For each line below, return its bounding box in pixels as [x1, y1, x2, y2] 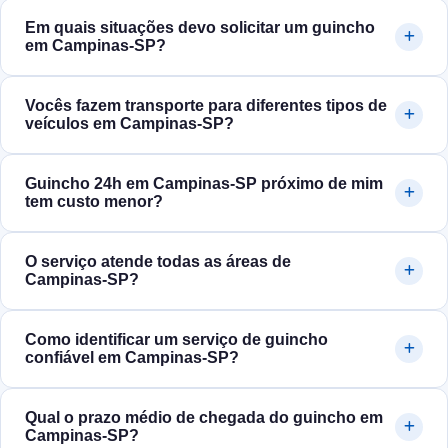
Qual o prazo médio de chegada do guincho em [25, 409, 383, 427]
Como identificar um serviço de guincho [25, 331, 328, 349]
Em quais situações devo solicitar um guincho [25, 19, 375, 37]
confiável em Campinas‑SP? [25, 349, 239, 367]
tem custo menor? [25, 193, 163, 211]
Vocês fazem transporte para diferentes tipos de [25, 97, 387, 115]
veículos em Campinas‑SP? [25, 115, 234, 133]
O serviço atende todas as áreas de [25, 253, 291, 271]
